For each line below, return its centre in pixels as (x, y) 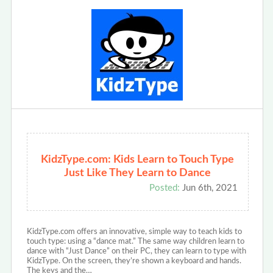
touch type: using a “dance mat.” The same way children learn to (135, 241)
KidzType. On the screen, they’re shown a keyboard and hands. (134, 261)
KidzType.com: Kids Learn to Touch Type (138, 159)
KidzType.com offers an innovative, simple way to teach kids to (134, 232)
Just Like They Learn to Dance (138, 173)
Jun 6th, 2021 (208, 188)
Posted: (164, 188)
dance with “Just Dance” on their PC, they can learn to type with (136, 251)
